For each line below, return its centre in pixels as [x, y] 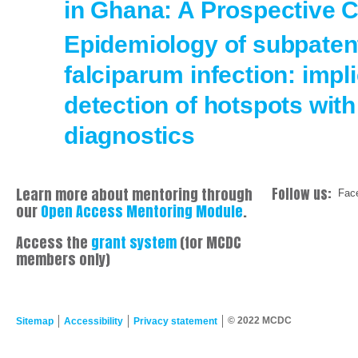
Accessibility [93, 321]
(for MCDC [209, 243]
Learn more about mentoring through [134, 195]
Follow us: [302, 194]
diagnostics [129, 135]
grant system [134, 243]
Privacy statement [175, 321]
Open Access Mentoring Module [142, 211]
